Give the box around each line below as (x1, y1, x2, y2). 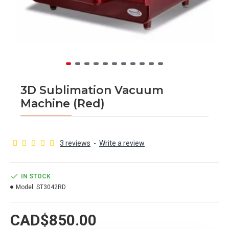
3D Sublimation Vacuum (20, 83, 164, 97)
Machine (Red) (20, 97, 105, 110)
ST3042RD (36, 184, 66, 191)
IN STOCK (21, 173, 51, 180)
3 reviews (60, 139, 90, 147)
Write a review (99, 139, 145, 147)
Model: (16, 184, 35, 191)
